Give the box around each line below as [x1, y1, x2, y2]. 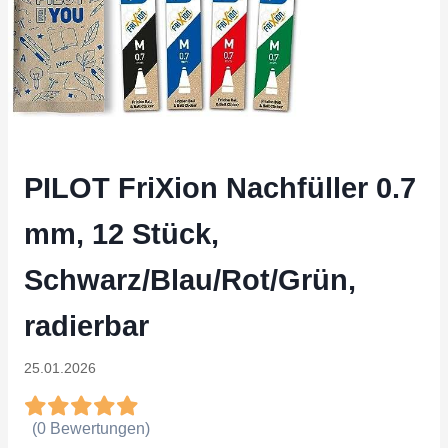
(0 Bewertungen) [32, 420, 150, 437]
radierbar [24, 310, 149, 342]
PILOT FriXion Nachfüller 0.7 [24, 172, 416, 204]
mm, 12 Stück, [24, 218, 219, 250]
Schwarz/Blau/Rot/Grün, [24, 264, 356, 296]
